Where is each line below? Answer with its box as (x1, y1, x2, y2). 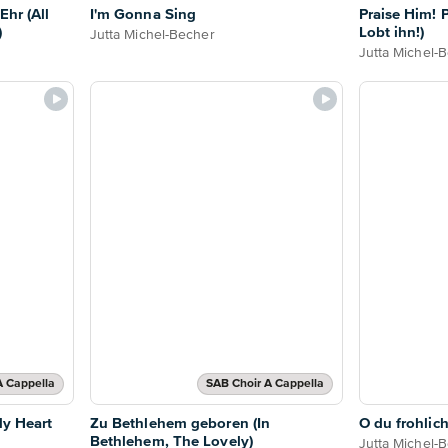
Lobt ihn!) (358, 24, 425, 40)
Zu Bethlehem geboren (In (89, 415, 271, 431)
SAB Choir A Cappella (205, 377, 324, 390)
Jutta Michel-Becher (89, 27, 215, 42)
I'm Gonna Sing (89, 6, 197, 22)
